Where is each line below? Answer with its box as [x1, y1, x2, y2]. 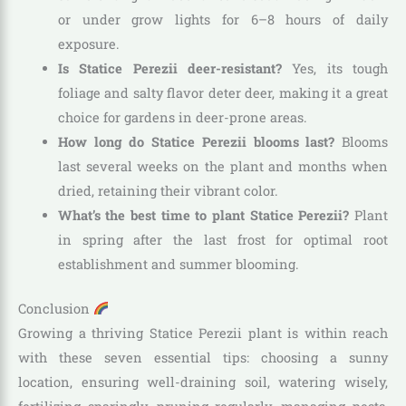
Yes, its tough [281, 59, 389, 77]
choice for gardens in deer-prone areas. [57, 108, 307, 126]
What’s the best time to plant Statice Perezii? [57, 206, 350, 224]
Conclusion [18, 299, 93, 317]
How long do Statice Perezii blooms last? [57, 132, 335, 150]
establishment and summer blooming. [57, 255, 299, 273]
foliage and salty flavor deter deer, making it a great [57, 83, 388, 101]
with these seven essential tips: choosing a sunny [18, 348, 388, 366]
